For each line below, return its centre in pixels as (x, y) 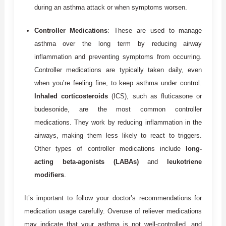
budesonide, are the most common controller (118, 109)
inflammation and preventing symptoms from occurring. (118, 56)
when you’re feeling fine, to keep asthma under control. (118, 83)
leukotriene (185, 161)
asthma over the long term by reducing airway (118, 43)
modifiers (49, 175)
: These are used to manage (155, 30)
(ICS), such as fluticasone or (155, 96)
